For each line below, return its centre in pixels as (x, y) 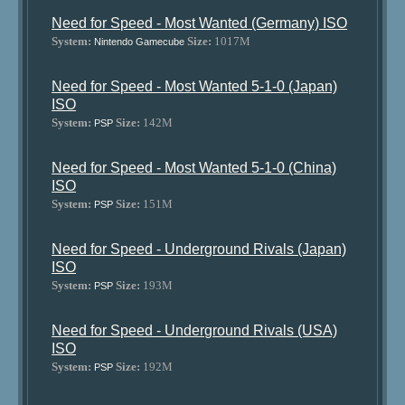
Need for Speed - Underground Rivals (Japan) (199, 249)
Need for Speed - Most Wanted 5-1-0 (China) (194, 168)
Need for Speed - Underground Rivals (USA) (195, 330)
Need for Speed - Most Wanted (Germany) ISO (200, 23)
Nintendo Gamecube (140, 42)
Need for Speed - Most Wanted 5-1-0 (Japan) (195, 86)
